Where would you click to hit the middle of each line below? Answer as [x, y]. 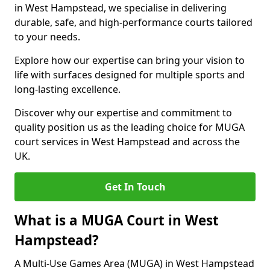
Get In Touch [135, 187]
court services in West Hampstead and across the [127, 142]
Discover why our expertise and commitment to [123, 113]
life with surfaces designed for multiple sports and [130, 75]
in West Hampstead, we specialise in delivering [121, 8]
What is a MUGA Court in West [117, 220]
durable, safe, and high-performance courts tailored [133, 22]
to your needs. [47, 37]
